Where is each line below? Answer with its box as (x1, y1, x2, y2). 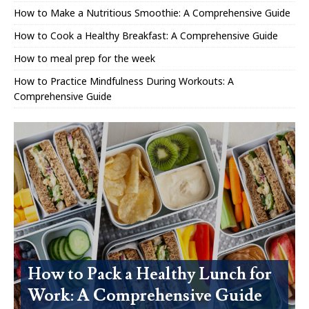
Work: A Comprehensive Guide (28, 285, 262, 307)
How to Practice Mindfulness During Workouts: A (14, 74, 234, 88)
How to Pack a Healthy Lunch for (28, 263, 272, 286)
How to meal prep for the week (14, 52, 155, 66)
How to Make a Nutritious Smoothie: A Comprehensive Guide (14, 6, 290, 20)
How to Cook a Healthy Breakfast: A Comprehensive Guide (14, 29, 278, 43)
